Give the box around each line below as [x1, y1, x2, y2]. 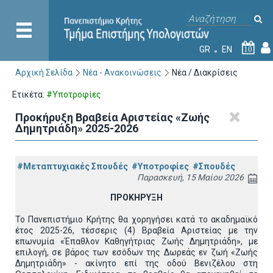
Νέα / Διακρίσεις [172, 68, 238, 77]
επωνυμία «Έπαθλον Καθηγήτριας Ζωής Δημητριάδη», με [15, 236, 258, 246]
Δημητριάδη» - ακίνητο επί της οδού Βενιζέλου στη [15, 258, 258, 268]
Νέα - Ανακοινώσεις [83, 68, 161, 77]
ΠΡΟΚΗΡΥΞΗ [110, 193, 163, 202]
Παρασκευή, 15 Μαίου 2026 [137, 172, 244, 182]
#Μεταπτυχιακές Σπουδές [17, 161, 128, 171]
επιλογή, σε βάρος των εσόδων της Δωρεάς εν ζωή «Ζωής [15, 247, 258, 257]
